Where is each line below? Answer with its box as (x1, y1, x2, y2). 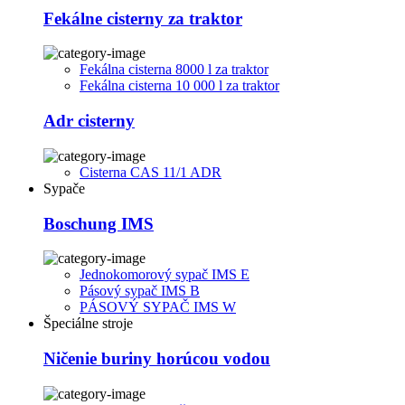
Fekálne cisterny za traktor (43, 8, 242, 28)
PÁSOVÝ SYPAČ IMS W (80, 299, 236, 316)
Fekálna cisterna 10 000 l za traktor (80, 78, 279, 94)
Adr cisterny (43, 111, 135, 131)
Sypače (43, 180, 85, 196)
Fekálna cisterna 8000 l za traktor (80, 61, 268, 78)
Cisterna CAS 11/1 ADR (80, 164, 221, 180)
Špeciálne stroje (43, 316, 133, 332)
